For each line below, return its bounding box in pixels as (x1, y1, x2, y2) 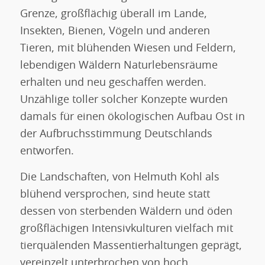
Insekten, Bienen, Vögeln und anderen (20, 25, 210, 37)
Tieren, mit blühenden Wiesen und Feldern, (20, 43, 236, 54)
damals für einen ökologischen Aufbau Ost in (20, 111, 245, 122)
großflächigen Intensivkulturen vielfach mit (20, 224, 233, 235)
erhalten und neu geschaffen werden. (20, 77, 206, 88)
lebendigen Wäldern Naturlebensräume (20, 60, 218, 71)
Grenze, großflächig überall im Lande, (20, 8, 207, 20)
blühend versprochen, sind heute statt (20, 189, 210, 201)
